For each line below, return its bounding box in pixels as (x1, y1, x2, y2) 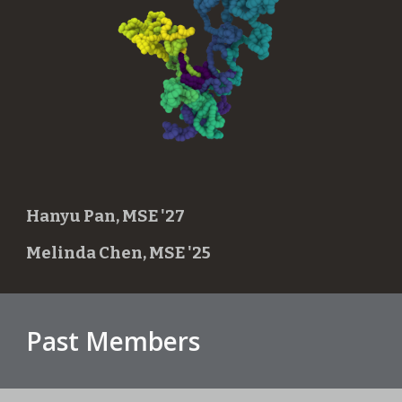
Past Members (26, 324, 201, 358)
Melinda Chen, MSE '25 (26, 243, 212, 264)
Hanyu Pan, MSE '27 (26, 206, 186, 227)
